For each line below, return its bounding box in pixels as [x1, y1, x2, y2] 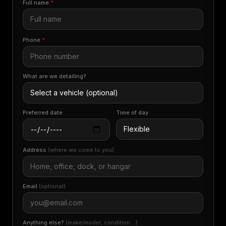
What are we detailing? [23, 73, 86, 80]
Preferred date [23, 109, 63, 116]
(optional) [39, 183, 66, 190]
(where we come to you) [48, 146, 114, 153]
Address [23, 146, 48, 153]
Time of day [116, 109, 148, 116]
